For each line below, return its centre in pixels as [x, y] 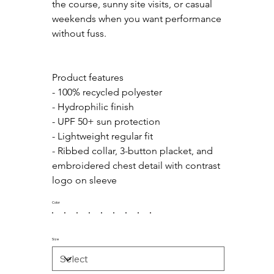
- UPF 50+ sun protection [106, 122]
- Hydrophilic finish [93, 107]
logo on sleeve [84, 180]
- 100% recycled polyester [107, 92]
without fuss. [79, 34]
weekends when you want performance [138, 19]
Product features [87, 78]
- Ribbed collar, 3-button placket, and [133, 151]
